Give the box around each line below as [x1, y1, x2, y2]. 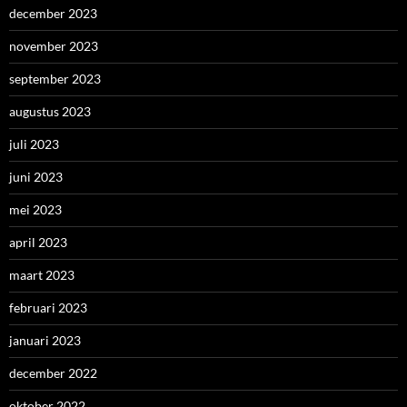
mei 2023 [9, 202, 62, 218]
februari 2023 [9, 300, 87, 316]
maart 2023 [9, 267, 74, 283]
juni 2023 [9, 169, 63, 185]
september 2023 [9, 71, 101, 87]
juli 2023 [9, 136, 59, 153]
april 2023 [9, 234, 67, 251]
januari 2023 [9, 333, 81, 349]
